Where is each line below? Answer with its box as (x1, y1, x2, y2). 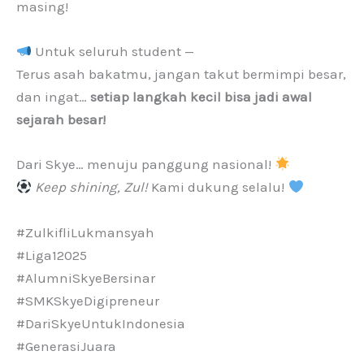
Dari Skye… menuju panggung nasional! (16, 156, 275, 173)
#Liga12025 (16, 246, 87, 263)
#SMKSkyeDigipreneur (16, 292, 159, 309)
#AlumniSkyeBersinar (16, 269, 155, 286)
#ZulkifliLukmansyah (16, 223, 154, 240)
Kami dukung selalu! (148, 179, 288, 196)
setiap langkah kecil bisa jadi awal (90, 89, 312, 106)
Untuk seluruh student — (32, 43, 195, 60)
